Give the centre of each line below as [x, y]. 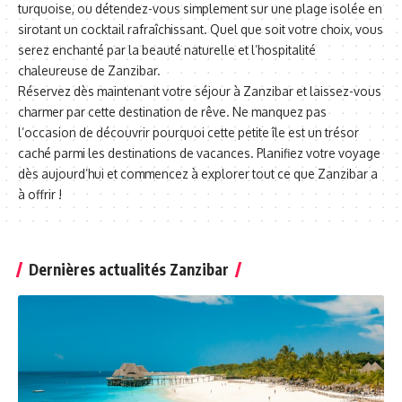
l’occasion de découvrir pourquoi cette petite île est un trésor [188, 132]
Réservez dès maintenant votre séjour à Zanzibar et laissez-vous [200, 91]
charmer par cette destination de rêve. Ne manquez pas [172, 112]
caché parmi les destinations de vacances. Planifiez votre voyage [199, 153]
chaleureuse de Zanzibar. [89, 70]
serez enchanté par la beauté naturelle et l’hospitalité [167, 50]
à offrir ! [40, 194]
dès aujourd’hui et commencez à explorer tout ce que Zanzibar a [198, 174]
